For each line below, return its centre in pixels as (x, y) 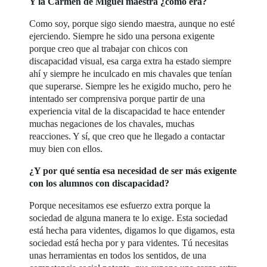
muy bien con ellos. (66, 149)
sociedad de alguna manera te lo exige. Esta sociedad (129, 218)
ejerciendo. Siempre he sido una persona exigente (122, 36)
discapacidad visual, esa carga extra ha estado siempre (131, 61)
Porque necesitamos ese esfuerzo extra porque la (120, 205)
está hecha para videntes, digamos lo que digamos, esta (132, 230)
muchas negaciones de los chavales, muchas (112, 124)
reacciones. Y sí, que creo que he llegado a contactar (127, 136)
